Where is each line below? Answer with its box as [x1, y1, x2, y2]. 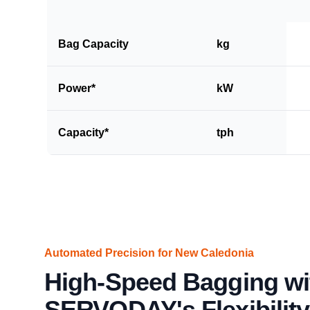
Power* [58, 82, 95, 94]
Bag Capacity [58, 37, 129, 50]
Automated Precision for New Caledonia [44, 247, 254, 259]
